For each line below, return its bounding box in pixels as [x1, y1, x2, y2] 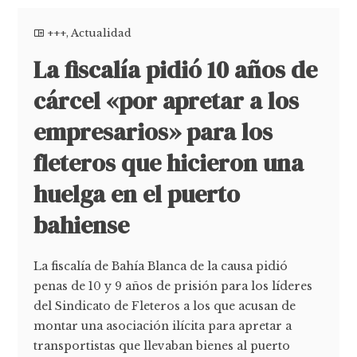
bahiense [33, 208, 130, 241]
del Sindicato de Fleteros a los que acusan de [33, 298, 296, 313]
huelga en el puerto [33, 177, 241, 210]
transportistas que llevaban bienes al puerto [33, 338, 291, 353]
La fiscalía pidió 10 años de [33, 53, 318, 86]
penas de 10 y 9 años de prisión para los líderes [33, 278, 313, 293]
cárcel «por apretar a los [33, 84, 300, 117]
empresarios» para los [33, 115, 273, 148]
